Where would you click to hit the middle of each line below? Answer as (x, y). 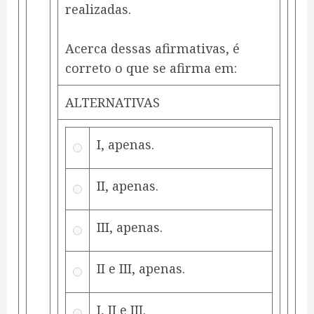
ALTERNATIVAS (112, 103)
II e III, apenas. (141, 269)
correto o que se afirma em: (151, 68)
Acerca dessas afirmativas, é (152, 49)
